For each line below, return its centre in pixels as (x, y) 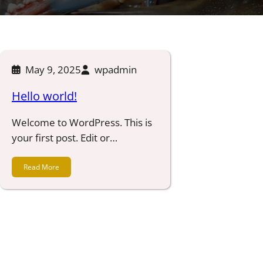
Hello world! (44, 96)
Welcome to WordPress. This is (82, 122)
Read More (41, 167)
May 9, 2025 (53, 70)
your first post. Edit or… (65, 138)
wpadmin (116, 70)
